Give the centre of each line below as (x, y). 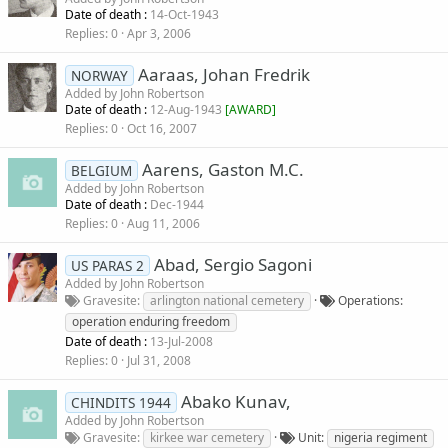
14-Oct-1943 (184, 15)
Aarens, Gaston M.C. (222, 170)
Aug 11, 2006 (163, 224)
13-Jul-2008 (181, 342)
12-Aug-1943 (187, 110)
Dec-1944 (177, 205)
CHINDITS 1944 (120, 403)
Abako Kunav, (235, 402)
